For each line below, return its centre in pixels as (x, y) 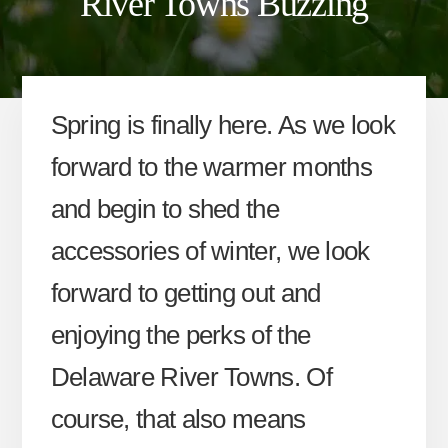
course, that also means (178, 419)
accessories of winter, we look (210, 251)
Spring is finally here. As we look (222, 125)
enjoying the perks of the (180, 335)
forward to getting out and (185, 293)
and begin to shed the (164, 209)
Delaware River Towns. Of (191, 377)
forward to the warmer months (211, 167)
